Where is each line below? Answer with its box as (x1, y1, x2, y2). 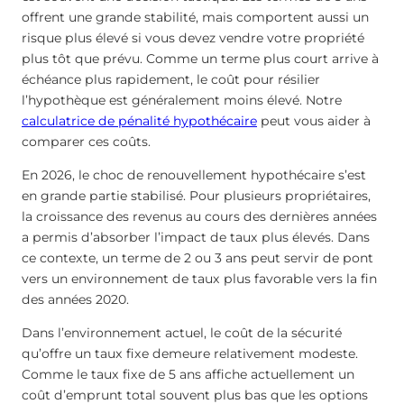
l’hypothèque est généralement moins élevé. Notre (22, 91, 342, 108)
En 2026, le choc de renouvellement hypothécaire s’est (22, 166, 366, 183)
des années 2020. (22, 290, 129, 308)
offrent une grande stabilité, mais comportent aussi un (22, 8, 369, 25)
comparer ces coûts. (22, 133, 151, 150)
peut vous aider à (257, 112, 371, 129)
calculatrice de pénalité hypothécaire (22, 112, 257, 129)
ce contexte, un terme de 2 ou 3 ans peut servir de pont (22, 249, 373, 266)
